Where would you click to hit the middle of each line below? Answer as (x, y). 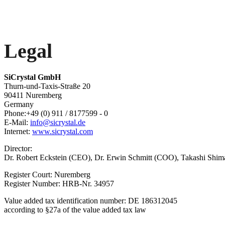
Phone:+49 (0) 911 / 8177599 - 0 (56, 113)
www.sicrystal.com (63, 131)
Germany (19, 104)
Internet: (18, 131)
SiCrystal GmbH (32, 77)
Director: (18, 148)
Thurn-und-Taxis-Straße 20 (47, 86)
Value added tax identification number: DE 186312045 (91, 201)
